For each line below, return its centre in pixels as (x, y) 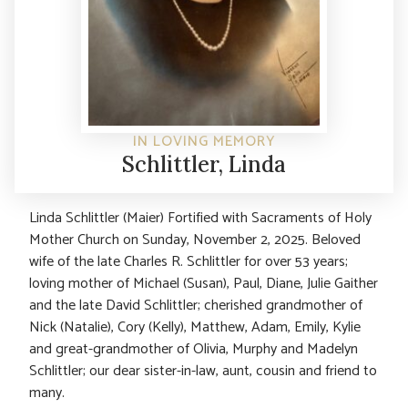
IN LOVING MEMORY (204, 141)
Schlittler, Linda (204, 164)
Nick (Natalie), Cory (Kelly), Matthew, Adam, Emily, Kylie (195, 327)
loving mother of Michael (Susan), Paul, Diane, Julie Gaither (204, 283)
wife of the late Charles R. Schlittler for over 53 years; (189, 261)
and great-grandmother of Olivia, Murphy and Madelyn (194, 349)
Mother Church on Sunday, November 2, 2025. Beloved (195, 240)
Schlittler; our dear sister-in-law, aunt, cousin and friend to (203, 371)
